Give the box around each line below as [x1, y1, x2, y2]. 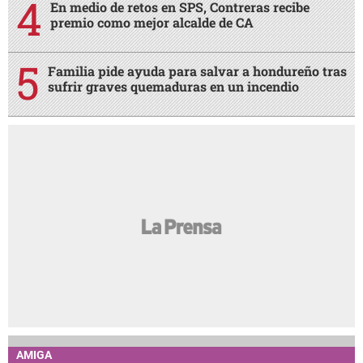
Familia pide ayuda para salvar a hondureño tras [48, 62, 347, 80]
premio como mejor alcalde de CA [50, 14, 254, 32]
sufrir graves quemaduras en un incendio [48, 78, 299, 96]
